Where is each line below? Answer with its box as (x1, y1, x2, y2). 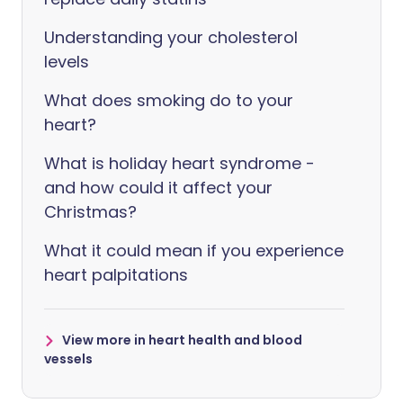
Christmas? (44, 201, 137, 223)
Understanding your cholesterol (44, 26, 298, 49)
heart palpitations (44, 264, 188, 286)
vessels (44, 350, 93, 368)
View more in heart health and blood (62, 331, 302, 349)
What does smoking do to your (44, 89, 293, 112)
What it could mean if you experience (44, 239, 344, 262)
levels (44, 50, 89, 73)
